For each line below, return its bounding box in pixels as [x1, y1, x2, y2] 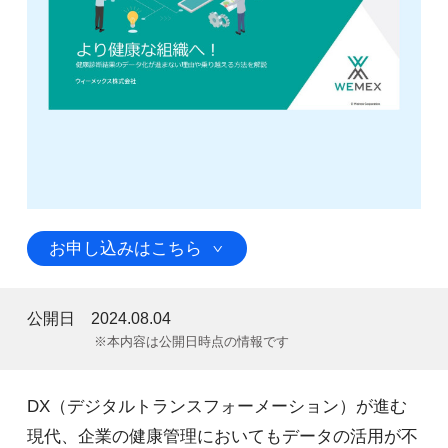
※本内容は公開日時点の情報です [94, 333, 290, 349]
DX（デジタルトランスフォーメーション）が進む [26, 397, 407, 417]
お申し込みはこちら [49, 239, 203, 259]
